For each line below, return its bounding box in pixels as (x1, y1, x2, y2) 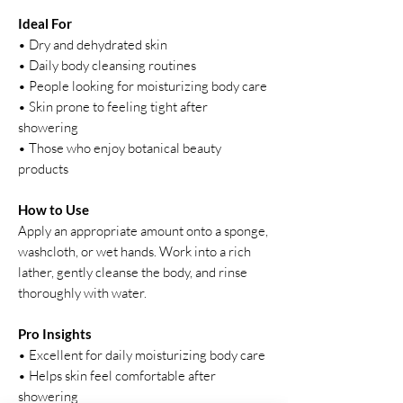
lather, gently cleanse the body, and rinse (18, 264, 247, 281)
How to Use (18, 201, 89, 218)
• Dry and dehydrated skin (18, 36, 167, 53)
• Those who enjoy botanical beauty (18, 139, 221, 157)
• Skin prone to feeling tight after (18, 98, 208, 115)
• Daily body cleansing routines (18, 57, 196, 74)
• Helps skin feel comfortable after (18, 367, 216, 384)
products (18, 160, 68, 177)
